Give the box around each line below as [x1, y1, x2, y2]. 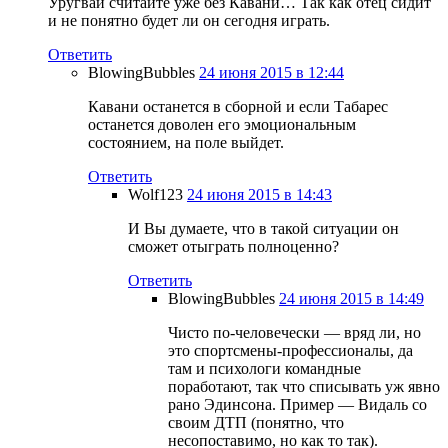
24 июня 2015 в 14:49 [279, 289, 424, 307]
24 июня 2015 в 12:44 [199, 63, 344, 81]
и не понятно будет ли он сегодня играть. [48, 11, 330, 29]
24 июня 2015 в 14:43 [187, 185, 332, 203]
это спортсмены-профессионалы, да [168, 341, 413, 359]
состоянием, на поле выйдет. [88, 133, 284, 151]
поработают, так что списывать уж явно [168, 377, 440, 395]
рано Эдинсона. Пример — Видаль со [168, 395, 427, 413]
